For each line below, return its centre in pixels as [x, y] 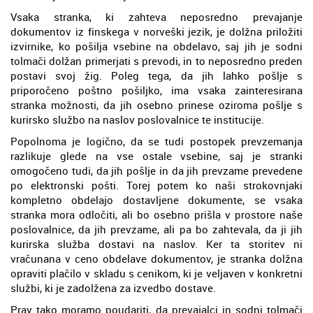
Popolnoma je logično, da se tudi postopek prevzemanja [156, 141]
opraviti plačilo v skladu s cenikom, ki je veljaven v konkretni [156, 273]
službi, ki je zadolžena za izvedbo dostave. [113, 287]
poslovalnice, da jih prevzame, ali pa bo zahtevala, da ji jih [156, 229]
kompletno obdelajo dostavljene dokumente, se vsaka [156, 199]
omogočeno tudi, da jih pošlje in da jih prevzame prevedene [156, 170]
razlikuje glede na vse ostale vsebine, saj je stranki [156, 155]
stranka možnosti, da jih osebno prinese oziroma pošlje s [156, 104]
